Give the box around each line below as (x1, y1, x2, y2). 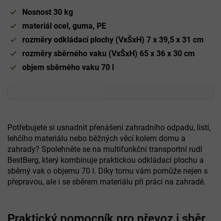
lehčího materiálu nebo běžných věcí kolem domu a (7, 133, 185, 143)
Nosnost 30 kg (22, 7, 73, 17)
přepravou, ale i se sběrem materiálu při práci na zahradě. (7, 177, 206, 186)
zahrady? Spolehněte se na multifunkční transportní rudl (7, 144, 202, 154)
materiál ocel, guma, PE (22, 21, 106, 31)
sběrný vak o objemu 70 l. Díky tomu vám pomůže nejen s (7, 166, 208, 176)
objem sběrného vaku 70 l (22, 62, 114, 72)
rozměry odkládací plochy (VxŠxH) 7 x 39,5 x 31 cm (22, 35, 204, 44)
